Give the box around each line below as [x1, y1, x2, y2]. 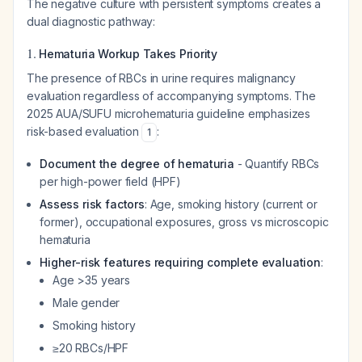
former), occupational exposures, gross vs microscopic [40, 215, 329, 229]
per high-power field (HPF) [40, 175, 181, 188]
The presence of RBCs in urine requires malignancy [27, 71, 297, 85]
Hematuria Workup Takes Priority [39, 47, 217, 61]
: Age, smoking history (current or [144, 197, 318, 211]
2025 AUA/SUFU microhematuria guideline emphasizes [27, 107, 311, 120]
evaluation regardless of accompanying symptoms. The [27, 89, 316, 103]
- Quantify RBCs [234, 157, 320, 170]
